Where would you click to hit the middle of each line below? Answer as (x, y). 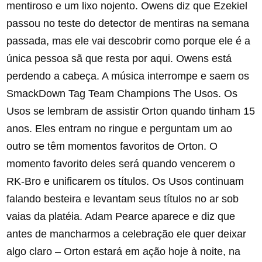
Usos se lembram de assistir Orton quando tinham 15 (131, 111)
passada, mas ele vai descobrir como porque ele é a (129, 41)
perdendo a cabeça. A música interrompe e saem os (128, 76)
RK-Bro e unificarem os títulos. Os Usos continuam (125, 182)
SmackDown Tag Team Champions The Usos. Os (122, 94)
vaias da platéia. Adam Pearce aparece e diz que (121, 217)
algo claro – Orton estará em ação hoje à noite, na (124, 252)
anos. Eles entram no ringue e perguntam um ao (120, 129)
